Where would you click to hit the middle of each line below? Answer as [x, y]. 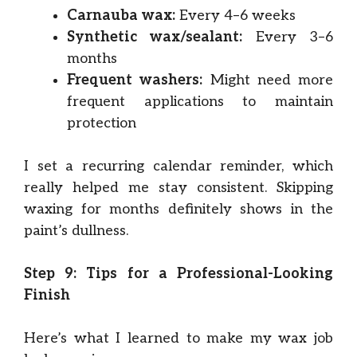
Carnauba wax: [121, 16]
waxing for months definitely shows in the [178, 209]
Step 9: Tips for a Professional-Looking [178, 274]
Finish [47, 295]
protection [102, 123]
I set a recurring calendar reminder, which [178, 166]
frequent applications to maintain [200, 102]
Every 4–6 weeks [235, 16]
